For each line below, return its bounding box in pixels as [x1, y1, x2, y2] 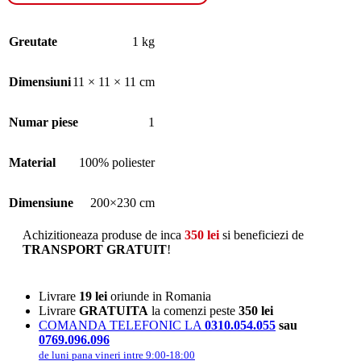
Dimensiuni [9, 74, 71, 89]
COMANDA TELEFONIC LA [39, 317, 205, 332]
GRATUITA [79, 303, 148, 317]
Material [9, 155, 56, 169]
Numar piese [9, 114, 78, 129]
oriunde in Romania [107, 288, 211, 303]
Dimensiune [9, 195, 73, 210]
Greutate [9, 34, 57, 48]
